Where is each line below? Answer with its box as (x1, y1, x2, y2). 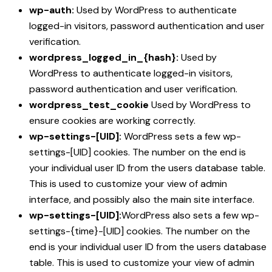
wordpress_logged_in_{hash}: (29, 51, 178, 64)
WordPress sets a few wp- (121, 130, 241, 143)
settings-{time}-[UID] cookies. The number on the (29, 225, 250, 238)
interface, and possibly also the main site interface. (29, 193, 254, 206)
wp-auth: (29, 4, 74, 17)
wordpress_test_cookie (29, 98, 149, 112)
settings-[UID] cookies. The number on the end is (29, 146, 246, 159)
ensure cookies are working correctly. (29, 114, 195, 127)
